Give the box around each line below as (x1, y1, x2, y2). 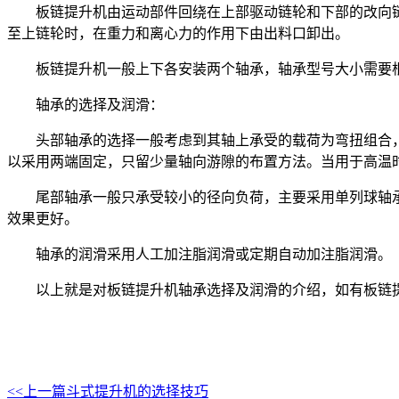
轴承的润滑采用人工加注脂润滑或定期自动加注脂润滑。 (36, 247, 392, 263)
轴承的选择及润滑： (36, 97, 164, 113)
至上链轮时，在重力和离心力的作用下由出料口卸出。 (7, 26, 349, 42)
